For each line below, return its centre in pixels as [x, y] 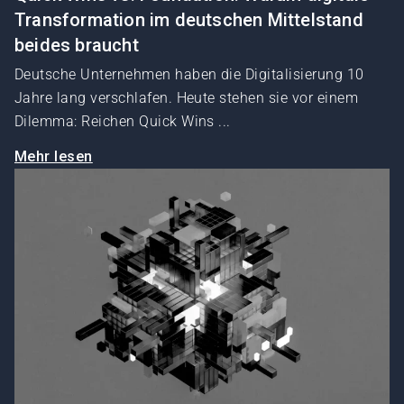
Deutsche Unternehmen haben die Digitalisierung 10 [189, 75]
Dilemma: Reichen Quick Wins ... [123, 122]
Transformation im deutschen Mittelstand [189, 20]
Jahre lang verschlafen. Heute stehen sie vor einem [187, 98]
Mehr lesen [54, 157]
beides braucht [77, 46]
